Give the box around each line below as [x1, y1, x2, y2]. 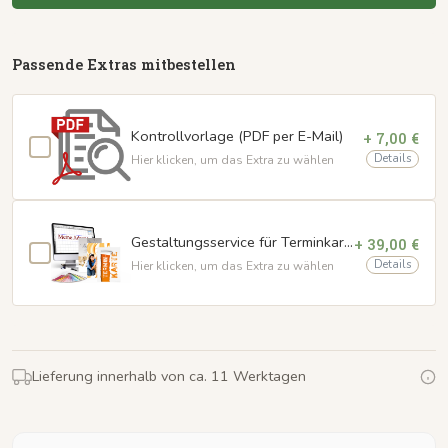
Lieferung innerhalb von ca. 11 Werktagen [32, 366, 306, 387]
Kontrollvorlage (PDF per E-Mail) [131, 126, 343, 147]
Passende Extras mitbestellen [12, 55, 236, 75]
